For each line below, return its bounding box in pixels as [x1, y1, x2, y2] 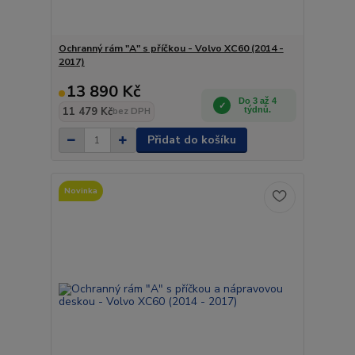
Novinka [63, 184, 97, 197]
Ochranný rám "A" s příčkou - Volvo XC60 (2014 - [58, 42, 284, 55]
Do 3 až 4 [239, 96, 277, 105]
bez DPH [112, 105, 151, 117]
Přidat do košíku [147, 132, 236, 147]
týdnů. [244, 105, 272, 114]
